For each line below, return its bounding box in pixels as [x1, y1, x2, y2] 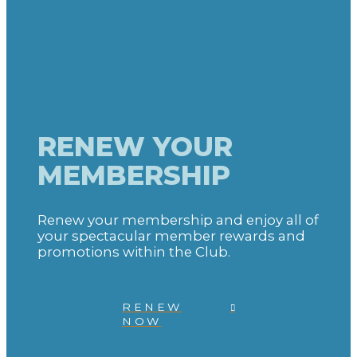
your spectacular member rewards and [37, 228, 306, 245]
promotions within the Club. [37, 244, 231, 261]
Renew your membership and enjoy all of [37, 212, 320, 229]
